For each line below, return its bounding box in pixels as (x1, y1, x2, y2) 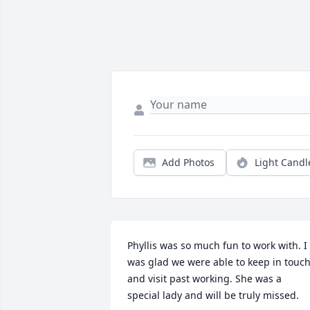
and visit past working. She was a (127, 272, 282, 286)
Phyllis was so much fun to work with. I (127, 239, 307, 253)
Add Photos (162, 156, 215, 170)
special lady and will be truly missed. (127, 289, 299, 302)
